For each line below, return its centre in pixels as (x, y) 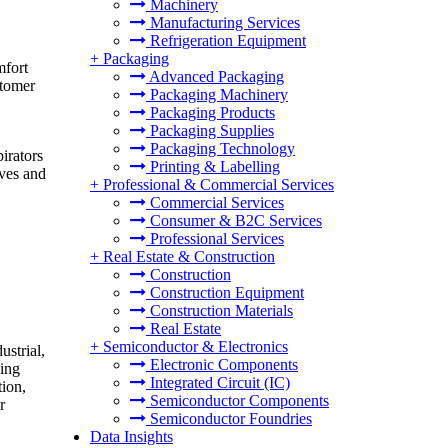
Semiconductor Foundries (229, 418)
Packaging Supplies (210, 130)
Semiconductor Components (237, 400)
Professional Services (215, 238)
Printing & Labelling (213, 166)
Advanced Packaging (215, 76)
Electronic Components (222, 364)
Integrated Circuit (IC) (218, 382)
